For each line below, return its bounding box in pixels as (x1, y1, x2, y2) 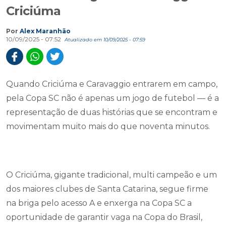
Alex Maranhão (20, 27, 71, 35)
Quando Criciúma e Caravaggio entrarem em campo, (6, 79, 217, 89)
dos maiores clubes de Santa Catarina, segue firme (6, 184, 208, 194)
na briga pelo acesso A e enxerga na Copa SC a (6, 198, 192, 208)
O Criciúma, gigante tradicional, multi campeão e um (6, 170, 217, 180)
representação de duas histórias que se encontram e (6, 107, 217, 117)
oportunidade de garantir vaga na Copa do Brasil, (6, 212, 202, 222)
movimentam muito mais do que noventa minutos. (6, 122, 210, 131)
